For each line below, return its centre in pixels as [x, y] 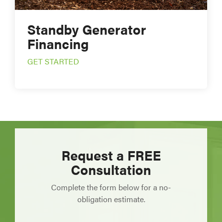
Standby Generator [87, 29]
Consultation [111, 170]
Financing [58, 44]
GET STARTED [53, 61]
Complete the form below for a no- [111, 187]
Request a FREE [111, 155]
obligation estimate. [111, 199]
